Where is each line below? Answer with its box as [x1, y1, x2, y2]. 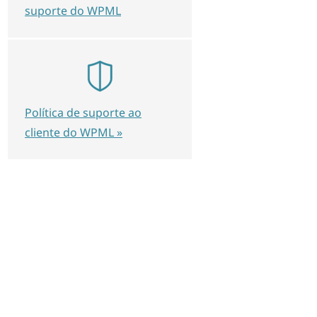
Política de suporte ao [25, 105, 142, 120]
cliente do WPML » [25, 125, 122, 140]
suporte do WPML [25, 3, 121, 18]
